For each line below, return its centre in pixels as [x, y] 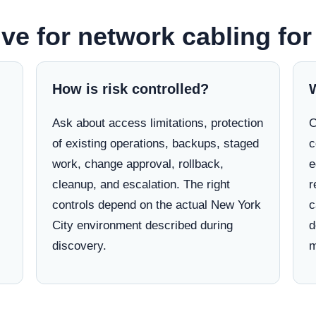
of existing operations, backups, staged [155, 144]
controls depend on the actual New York [156, 205]
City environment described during [142, 225]
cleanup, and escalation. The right [141, 184]
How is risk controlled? [130, 89]
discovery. [79, 246]
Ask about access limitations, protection [157, 123]
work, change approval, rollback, [138, 164]
